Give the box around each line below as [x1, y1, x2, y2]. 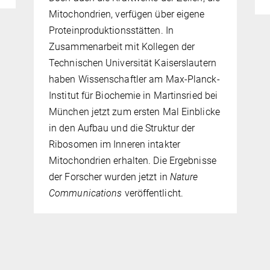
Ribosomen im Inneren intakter [49, 139, 180, 151]
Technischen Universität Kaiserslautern [49, 57, 216, 69]
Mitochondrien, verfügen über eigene [49, 8, 205, 20]
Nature [167, 171, 198, 183]
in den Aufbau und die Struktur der [49, 122, 195, 134]
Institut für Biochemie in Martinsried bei [49, 90, 218, 102]
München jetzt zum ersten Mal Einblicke [49, 106, 220, 118]
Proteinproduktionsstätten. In [49, 25, 174, 37]
